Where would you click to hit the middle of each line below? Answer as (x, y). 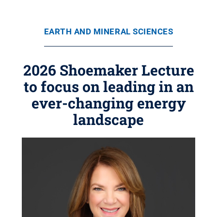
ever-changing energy (108, 103)
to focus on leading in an (108, 86)
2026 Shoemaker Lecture (108, 70)
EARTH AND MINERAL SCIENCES (108, 31)
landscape (108, 119)
